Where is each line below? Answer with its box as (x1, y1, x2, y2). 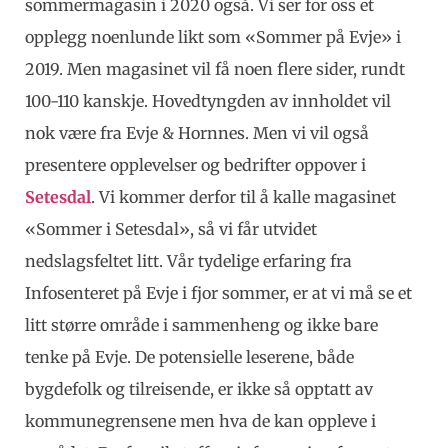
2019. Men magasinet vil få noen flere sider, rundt (25, 58, 405, 79)
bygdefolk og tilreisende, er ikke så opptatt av (25, 378, 373, 399)
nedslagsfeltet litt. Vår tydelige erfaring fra (25, 250, 352, 271)
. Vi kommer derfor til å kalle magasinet (91, 186, 396, 207)
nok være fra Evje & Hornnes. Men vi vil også (25, 122, 369, 143)
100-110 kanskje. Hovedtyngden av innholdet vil (25, 90, 391, 111)
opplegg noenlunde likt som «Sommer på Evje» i (25, 26, 401, 47)
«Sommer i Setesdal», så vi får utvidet (25, 218, 317, 239)
